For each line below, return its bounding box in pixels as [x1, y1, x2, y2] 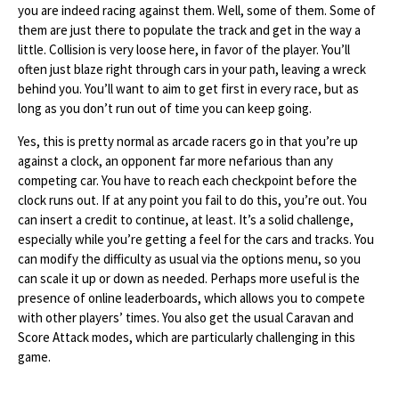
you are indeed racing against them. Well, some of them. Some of [18, 2, 376, 19]
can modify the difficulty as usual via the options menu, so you [18, 250, 361, 267]
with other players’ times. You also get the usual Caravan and [18, 309, 354, 326]
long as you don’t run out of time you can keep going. [18, 100, 312, 117]
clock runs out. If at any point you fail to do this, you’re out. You [18, 191, 367, 208]
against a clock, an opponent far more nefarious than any [18, 152, 333, 169]
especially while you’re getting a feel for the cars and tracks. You [18, 231, 374, 248]
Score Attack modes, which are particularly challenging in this [18, 329, 355, 346]
